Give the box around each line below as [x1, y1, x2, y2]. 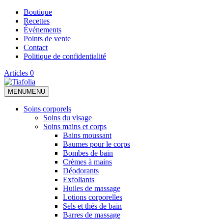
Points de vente [24, 34, 71, 43]
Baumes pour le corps [63, 140, 130, 148]
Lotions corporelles [63, 193, 122, 201]
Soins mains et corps [43, 122, 107, 131]
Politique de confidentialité [24, 52, 106, 60]
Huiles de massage [63, 184, 120, 192]
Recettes [24, 17, 50, 25]
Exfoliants [63, 175, 94, 184]
